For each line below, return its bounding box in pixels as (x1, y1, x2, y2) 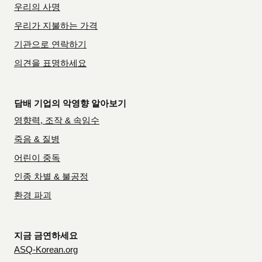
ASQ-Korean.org (14, 246, 78, 255)
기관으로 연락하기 (14, 40, 87, 50)
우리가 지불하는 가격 (14, 22, 98, 31)
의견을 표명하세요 (14, 59, 87, 68)
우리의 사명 (14, 3, 60, 12)
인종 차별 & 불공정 (14, 173, 88, 182)
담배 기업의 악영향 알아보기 (14, 99, 126, 109)
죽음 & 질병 (14, 135, 60, 144)
